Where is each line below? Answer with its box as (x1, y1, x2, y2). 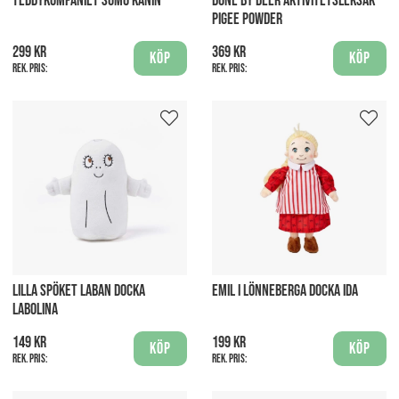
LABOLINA (12, 299, 58, 319)
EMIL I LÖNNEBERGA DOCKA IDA (212, 281, 358, 300)
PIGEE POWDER (212, 9, 282, 28)
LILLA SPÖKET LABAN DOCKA (12, 281, 145, 300)
